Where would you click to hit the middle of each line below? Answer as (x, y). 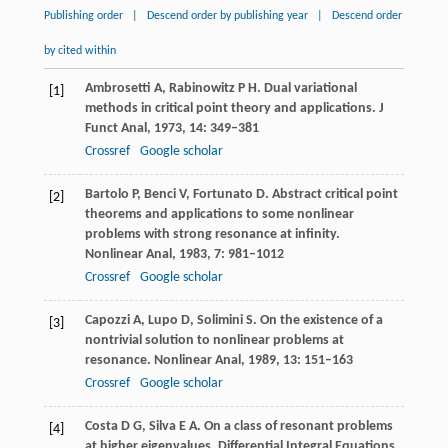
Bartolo (106, 194)
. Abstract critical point (331, 194)
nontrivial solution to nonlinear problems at (214, 340)
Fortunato (222, 194)
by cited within (79, 50)
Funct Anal (115, 128)
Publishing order (83, 15)
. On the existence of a (317, 320)
